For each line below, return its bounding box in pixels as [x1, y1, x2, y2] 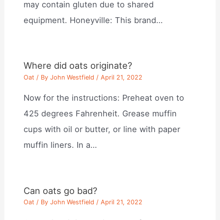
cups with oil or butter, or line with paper [24, 124, 181, 135]
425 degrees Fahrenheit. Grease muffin [24, 109, 177, 119]
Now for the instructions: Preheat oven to [24, 93, 185, 103]
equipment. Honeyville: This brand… [24, 15, 163, 25]
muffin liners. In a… [24, 140, 97, 150]
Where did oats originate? [24, 60, 133, 71]
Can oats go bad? [24, 185, 98, 196]
